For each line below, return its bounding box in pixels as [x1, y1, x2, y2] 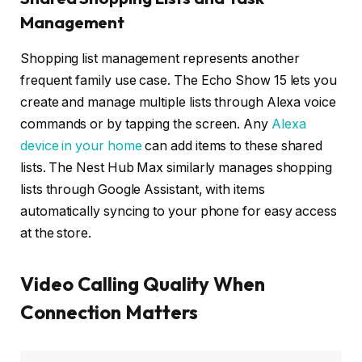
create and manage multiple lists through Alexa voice [20, 94, 336, 110]
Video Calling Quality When [20, 271, 265, 297]
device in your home [20, 137, 142, 154]
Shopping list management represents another [20, 50, 300, 66]
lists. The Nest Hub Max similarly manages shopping [20, 159, 333, 175]
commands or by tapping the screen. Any [20, 116, 271, 132]
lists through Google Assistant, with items [20, 181, 265, 197]
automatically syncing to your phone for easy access [20, 203, 337, 219]
